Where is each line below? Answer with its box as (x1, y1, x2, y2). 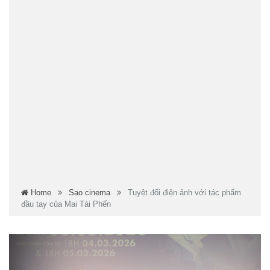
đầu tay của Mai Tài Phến (21, 199, 111, 209)
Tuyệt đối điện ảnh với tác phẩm (128, 187, 241, 197)
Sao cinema (69, 187, 110, 197)
